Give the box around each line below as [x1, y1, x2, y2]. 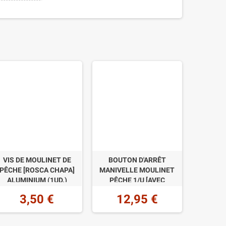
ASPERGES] [118, 186, 156, 195]
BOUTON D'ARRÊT [108, 156, 166, 164]
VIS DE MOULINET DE [3, 156, 71, 164]
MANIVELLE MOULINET [99, 166, 175, 175]
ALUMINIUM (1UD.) [7, 176, 67, 185]
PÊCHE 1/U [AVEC [109, 176, 165, 185]
